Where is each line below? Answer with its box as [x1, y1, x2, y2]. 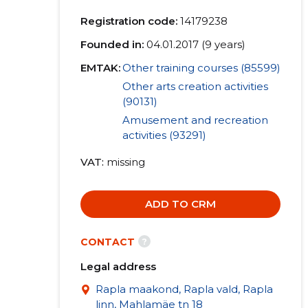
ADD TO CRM [144, 197, 216, 210]
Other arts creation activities [122, 80, 268, 93]
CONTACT [80, 236, 135, 248]
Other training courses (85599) [122, 61, 280, 74]
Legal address [80, 260, 156, 273]
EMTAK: [80, 61, 120, 74]
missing [106, 155, 145, 168]
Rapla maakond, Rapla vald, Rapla [95, 283, 273, 296]
